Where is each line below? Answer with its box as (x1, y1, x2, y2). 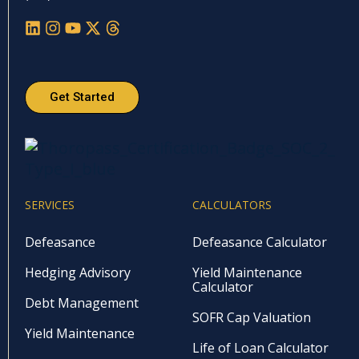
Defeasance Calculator (192, 233, 327, 252)
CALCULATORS (192, 197, 272, 213)
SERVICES (25, 197, 75, 213)
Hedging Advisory (25, 264, 131, 282)
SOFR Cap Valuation (192, 309, 311, 327)
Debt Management (25, 294, 139, 313)
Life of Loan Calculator (192, 339, 329, 357)
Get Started (50, 90, 115, 105)
